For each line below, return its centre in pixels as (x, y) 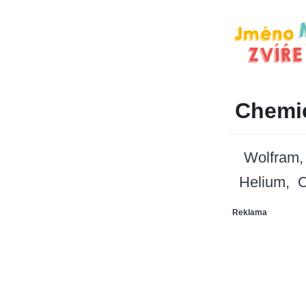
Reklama (250, 213)
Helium (262, 182)
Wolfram (271, 158)
